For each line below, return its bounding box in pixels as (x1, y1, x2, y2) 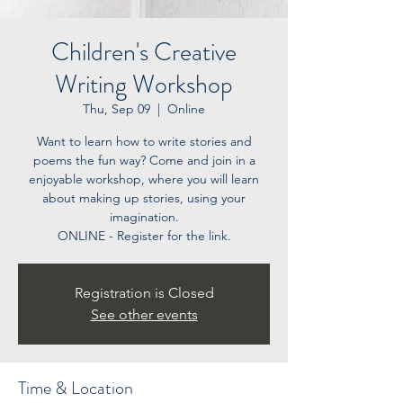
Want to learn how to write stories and (36, 133, 252, 149)
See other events (90, 306, 198, 323)
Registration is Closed (74, 284, 214, 301)
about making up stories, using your (42, 190, 246, 206)
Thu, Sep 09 (83, 101, 150, 117)
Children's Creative (51, 34, 237, 70)
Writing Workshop (55, 67, 233, 103)
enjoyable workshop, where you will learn (29, 171, 259, 187)
